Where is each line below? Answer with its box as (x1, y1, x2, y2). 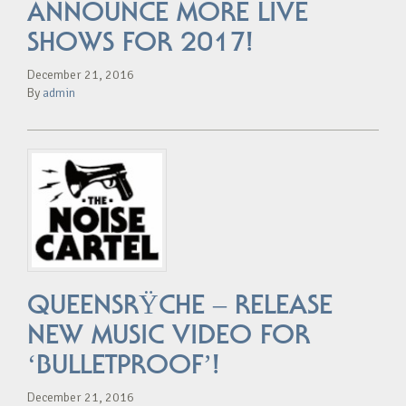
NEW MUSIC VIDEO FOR (27, 317, 310, 351)
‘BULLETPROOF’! (27, 347, 219, 381)
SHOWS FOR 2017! (27, 24, 253, 58)
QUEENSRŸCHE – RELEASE (27, 287, 333, 321)
